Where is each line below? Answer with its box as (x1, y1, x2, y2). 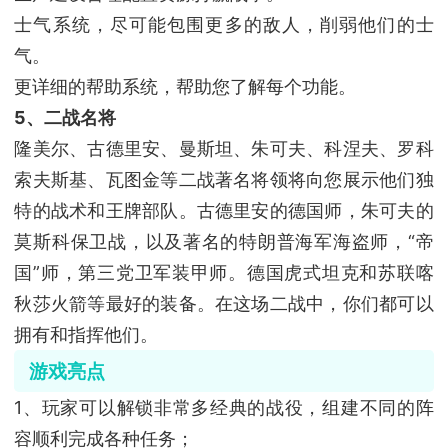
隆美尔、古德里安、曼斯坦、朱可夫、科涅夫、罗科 (14, 137, 434, 159)
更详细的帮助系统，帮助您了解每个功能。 (14, 75, 357, 97)
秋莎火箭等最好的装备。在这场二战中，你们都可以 (14, 292, 434, 314)
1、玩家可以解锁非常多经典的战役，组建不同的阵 (14, 397, 434, 419)
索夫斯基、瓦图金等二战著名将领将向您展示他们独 (14, 168, 434, 190)
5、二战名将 (14, 106, 117, 128)
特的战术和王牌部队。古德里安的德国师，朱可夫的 (14, 199, 434, 221)
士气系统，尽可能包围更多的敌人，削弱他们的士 (14, 13, 434, 35)
